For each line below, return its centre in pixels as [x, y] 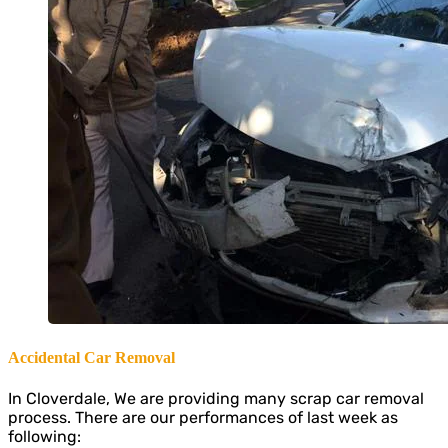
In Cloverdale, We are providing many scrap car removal [216, 398]
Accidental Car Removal [91, 358]
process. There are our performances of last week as [203, 417]
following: [44, 436]
